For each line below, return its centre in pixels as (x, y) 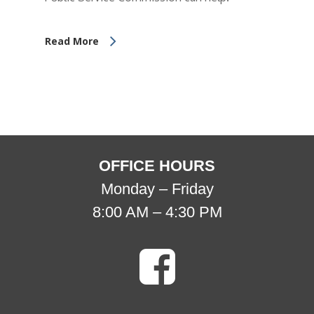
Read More (72, 41)
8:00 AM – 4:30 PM (157, 212)
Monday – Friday (157, 189)
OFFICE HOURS (157, 165)
